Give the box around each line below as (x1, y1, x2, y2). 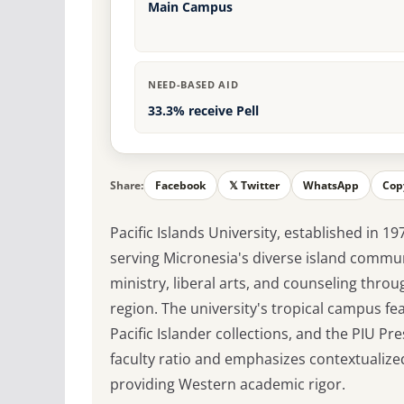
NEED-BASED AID (148, 78, 239, 92)
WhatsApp (303, 178, 359, 194)
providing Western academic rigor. (110, 374, 345, 395)
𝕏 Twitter (229, 178, 280, 194)
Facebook (155, 178, 206, 194)
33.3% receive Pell (148, 102, 259, 120)
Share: (110, 178, 143, 194)
